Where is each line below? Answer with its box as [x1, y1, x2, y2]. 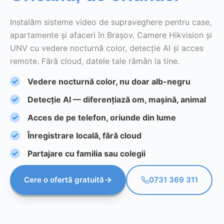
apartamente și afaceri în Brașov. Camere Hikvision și [10, 29, 212, 40]
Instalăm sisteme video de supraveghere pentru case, [10, 16, 211, 27]
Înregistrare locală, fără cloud [27, 130, 141, 140]
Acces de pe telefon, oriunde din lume [27, 112, 176, 122]
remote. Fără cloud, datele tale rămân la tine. [10, 55, 179, 66]
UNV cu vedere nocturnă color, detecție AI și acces [10, 42, 203, 53]
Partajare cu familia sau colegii [27, 148, 145, 158]
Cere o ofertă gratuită [24, 175, 104, 185]
